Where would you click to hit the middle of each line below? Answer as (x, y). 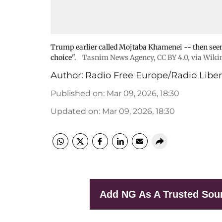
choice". (63, 57)
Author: (67, 75)
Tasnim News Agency (118, 57)
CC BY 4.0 (172, 57)
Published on (77, 93)
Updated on (75, 111)
